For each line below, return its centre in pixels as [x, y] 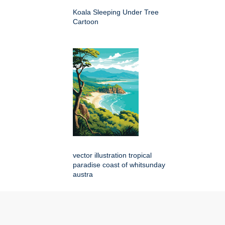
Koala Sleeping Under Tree [116, 12]
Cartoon [86, 22]
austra [83, 175]
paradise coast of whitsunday [119, 165]
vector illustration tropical [112, 155]
